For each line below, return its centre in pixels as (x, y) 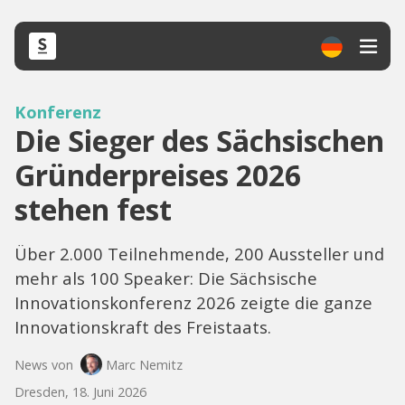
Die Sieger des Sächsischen (199, 141)
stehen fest (93, 209)
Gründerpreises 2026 (158, 175)
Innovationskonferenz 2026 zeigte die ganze (193, 302)
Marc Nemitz (144, 364)
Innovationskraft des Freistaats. (143, 327)
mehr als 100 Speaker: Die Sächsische (166, 278)
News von (44, 364)
